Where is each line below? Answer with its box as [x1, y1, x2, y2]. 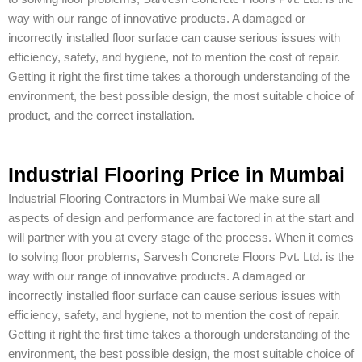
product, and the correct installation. [8, 109, 195, 123]
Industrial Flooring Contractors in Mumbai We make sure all [8, 192, 320, 205]
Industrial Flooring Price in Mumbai [8, 162, 345, 186]
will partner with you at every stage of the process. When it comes [8, 230, 354, 244]
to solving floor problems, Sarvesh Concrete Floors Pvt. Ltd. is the [8, 250, 354, 263]
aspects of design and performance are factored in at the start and [8, 211, 354, 225]
